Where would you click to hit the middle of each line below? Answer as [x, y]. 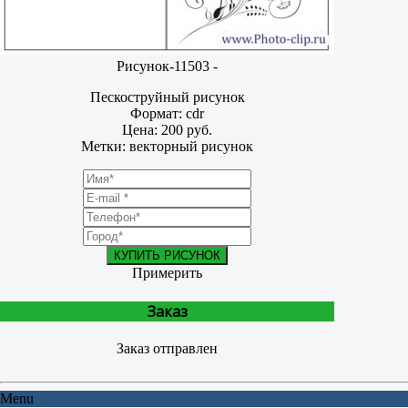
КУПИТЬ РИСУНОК [167, 256]
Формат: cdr [167, 114]
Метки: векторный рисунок [167, 147]
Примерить [167, 273]
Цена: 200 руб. [167, 130]
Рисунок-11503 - [167, 66]
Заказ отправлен [167, 348]
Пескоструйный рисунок [167, 97]
